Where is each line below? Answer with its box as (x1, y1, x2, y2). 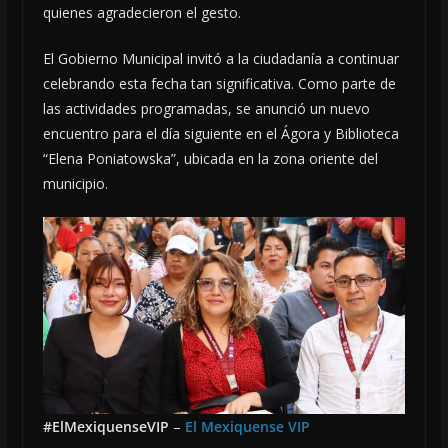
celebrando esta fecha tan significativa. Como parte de (42, 73, 396, 93)
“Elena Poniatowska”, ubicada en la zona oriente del (42, 148, 378, 168)
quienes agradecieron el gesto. (42, 2, 241, 22)
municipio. (42, 173, 108, 193)
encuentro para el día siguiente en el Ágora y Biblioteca (42, 123, 399, 143)
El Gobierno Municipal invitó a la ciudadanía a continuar (42, 48, 399, 68)
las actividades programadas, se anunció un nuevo (42, 98, 370, 118)
